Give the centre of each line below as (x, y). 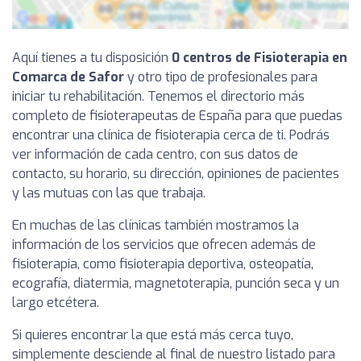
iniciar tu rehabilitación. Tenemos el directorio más (158, 96)
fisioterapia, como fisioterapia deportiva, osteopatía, (163, 264)
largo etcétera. (56, 303)
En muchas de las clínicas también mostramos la (156, 225)
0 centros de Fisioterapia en (259, 58)
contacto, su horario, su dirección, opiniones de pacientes (176, 174)
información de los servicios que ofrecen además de (164, 245)
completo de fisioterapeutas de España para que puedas (177, 116)
